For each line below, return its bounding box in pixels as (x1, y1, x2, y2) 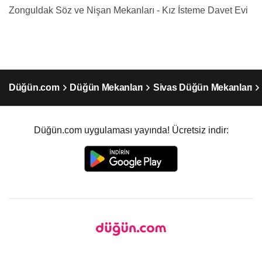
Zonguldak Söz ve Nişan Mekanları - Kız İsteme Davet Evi (9, 5, 248, 15)
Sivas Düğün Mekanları (153, 82, 252, 92)
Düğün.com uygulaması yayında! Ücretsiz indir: (33, 125, 229, 135)
